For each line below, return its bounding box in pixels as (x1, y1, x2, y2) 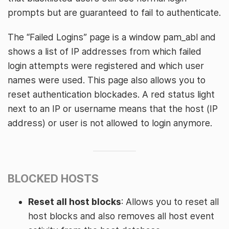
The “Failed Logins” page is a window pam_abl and (8, 32, 216, 42)
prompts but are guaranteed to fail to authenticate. (8, 7, 221, 18)
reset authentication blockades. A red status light (8, 89, 215, 100)
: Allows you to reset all (121, 196, 219, 207)
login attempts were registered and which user (8, 60, 204, 71)
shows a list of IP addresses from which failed (8, 46, 201, 57)
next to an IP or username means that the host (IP (8, 103, 218, 114)
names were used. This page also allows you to (8, 75, 205, 85)
